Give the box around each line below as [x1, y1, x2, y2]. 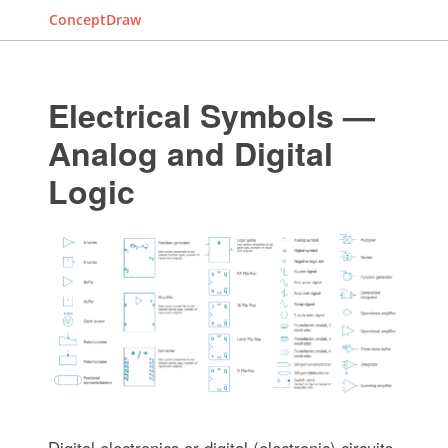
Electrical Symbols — [47, 92, 375, 138]
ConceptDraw [49, 10, 141, 29]
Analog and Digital [47, 130, 333, 176]
